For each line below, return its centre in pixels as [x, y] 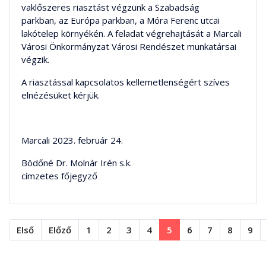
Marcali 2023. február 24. [72, 140]
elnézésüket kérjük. [61, 95]
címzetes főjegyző [59, 176]
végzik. [35, 59]
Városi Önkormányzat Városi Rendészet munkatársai [129, 46]
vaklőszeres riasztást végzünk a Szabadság [110, 7]
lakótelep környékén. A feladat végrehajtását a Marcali [132, 33]
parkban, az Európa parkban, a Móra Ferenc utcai [121, 20]
